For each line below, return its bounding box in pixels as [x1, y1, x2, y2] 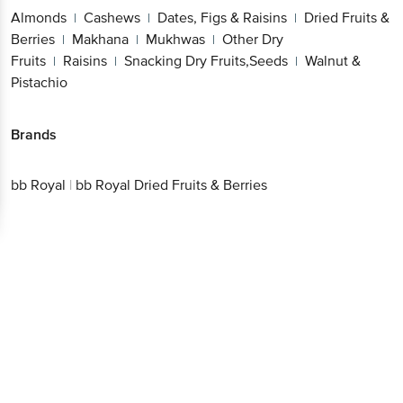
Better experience [105, 320, 319, 354]
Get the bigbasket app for [132, 253, 292, 272]
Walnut [305, 22, 348, 41]
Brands [11, 96, 57, 115]
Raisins [63, 22, 107, 41]
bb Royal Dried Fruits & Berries [76, 148, 267, 166]
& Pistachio [11, 44, 80, 63]
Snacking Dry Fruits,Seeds [124, 22, 288, 41]
